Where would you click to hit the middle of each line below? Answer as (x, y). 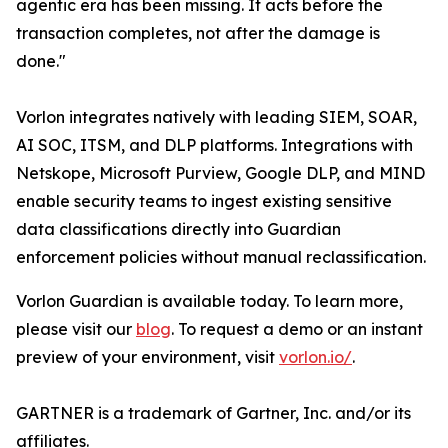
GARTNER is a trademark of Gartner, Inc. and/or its (213, 413)
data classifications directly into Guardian (178, 229)
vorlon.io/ (315, 357)
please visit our (76, 329)
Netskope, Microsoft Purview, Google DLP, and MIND (220, 173)
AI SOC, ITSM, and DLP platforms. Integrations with (214, 145)
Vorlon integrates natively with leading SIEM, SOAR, (216, 117)
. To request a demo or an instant (297, 329)
